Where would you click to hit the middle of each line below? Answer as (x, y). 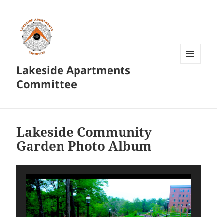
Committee (47, 84)
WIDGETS (194, 84)
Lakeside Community (84, 132)
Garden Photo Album (84, 146)
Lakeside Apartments (74, 70)
